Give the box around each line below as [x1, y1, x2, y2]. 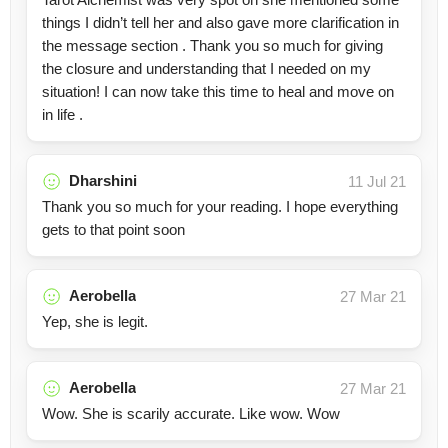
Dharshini [69, 172, 137, 189]
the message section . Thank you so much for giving [42, 37, 383, 54]
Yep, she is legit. [42, 313, 148, 330]
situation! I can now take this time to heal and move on [42, 83, 394, 100]
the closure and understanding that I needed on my [42, 60, 371, 77]
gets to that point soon [42, 221, 185, 238]
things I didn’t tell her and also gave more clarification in [42, 14, 399, 31]
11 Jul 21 [348, 173, 406, 190]
